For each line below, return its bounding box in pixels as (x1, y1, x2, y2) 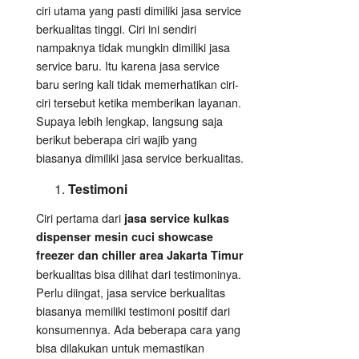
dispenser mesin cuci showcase (36, 228, 213, 245)
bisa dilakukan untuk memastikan (36, 339, 204, 357)
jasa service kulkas (124, 210, 229, 227)
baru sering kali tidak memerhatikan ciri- (36, 75, 239, 93)
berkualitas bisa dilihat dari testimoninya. (36, 265, 241, 283)
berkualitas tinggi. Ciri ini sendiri (36, 20, 196, 38)
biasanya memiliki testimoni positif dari (36, 302, 230, 320)
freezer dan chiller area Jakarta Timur (36, 247, 244, 264)
